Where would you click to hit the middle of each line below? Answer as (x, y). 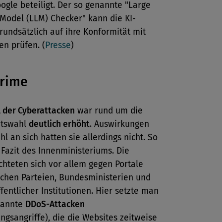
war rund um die (109, 111)
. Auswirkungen (119, 124)
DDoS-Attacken (55, 204)
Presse (58, 45)
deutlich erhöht (59, 124)
